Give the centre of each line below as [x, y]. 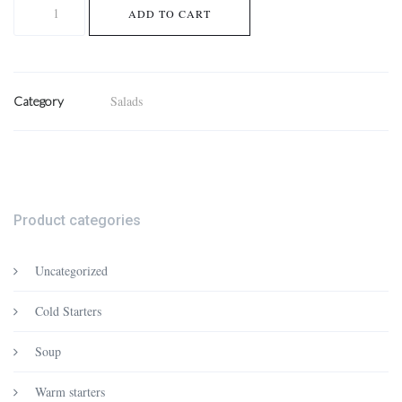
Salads [127, 101]
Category [39, 101]
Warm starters [70, 392]
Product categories [77, 220]
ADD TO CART [170, 13]
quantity [33, 44]
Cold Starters [68, 311]
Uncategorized [71, 271]
